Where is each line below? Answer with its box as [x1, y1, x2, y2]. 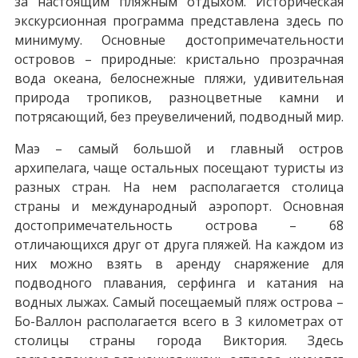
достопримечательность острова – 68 [14, 216, 344, 234]
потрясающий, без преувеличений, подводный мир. [14, 107, 344, 125]
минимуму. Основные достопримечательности [14, 30, 344, 49]
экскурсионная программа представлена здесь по [14, 11, 344, 30]
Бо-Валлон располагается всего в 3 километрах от [14, 312, 344, 330]
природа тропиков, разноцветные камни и [14, 88, 344, 106]
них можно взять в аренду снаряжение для [14, 254, 344, 272]
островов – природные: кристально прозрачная [14, 50, 344, 68]
